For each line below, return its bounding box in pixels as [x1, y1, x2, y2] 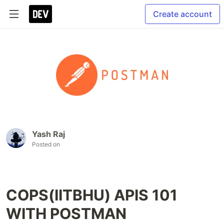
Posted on [32, 140, 60, 148]
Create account [153, 9, 212, 19]
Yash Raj [32, 129, 65, 139]
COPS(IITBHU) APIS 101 [6, 186, 177, 204]
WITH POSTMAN [6, 204, 126, 223]
